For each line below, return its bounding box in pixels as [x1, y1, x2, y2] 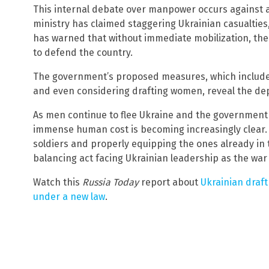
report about [139, 176, 201, 188]
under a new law [33, 190, 105, 202]
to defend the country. [33, 46, 133, 58]
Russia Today [82, 176, 139, 188]
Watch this [33, 176, 82, 188]
